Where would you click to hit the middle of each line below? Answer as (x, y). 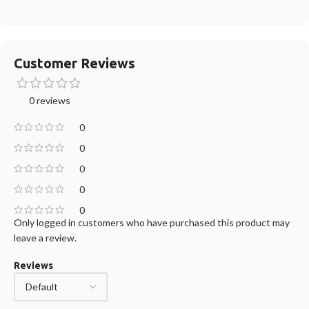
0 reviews (49, 101)
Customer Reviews (74, 63)
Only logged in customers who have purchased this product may (152, 223)
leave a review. (45, 238)
